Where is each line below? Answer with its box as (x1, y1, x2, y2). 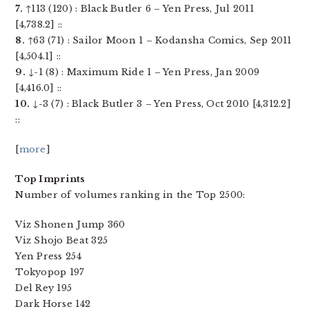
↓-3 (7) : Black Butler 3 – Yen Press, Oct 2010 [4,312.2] (30, 98, 291, 110)
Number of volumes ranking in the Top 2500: (15, 189, 246, 201)
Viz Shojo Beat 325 (15, 235, 108, 246)
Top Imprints (15, 173, 86, 185)
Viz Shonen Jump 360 (15, 219, 126, 230)
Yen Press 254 (15, 250, 81, 262)
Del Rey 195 (15, 282, 72, 294)
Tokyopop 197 (15, 266, 85, 278)
